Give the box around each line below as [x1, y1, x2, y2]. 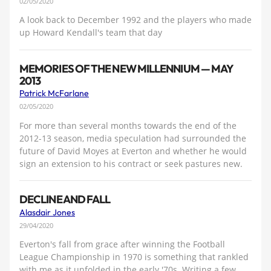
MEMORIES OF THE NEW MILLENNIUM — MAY [19, 61, 233, 76]
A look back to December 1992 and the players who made [19, 14, 252, 26]
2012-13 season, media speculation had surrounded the [19, 132, 246, 144]
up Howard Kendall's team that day [19, 27, 162, 39]
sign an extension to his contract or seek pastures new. [19, 157, 243, 169]
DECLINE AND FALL [19, 192, 111, 207]
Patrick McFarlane [19, 88, 89, 99]
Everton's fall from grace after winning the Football [19, 238, 225, 250]
